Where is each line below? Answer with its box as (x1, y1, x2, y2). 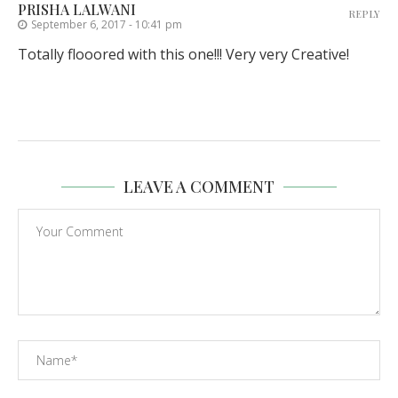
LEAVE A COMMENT (123, 176, 275, 198)
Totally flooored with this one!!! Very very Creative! (18, 44, 349, 65)
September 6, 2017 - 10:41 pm (31, 17, 182, 33)
